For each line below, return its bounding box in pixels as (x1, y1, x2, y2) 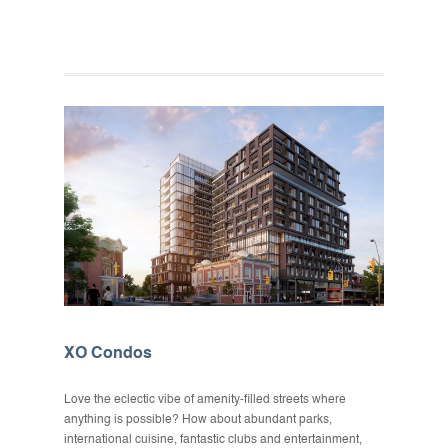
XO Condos (64, 346, 152, 362)
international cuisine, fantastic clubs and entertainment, (64, 434, 362, 446)
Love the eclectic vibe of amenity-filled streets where (64, 394, 346, 406)
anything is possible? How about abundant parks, (64, 414, 332, 426)
